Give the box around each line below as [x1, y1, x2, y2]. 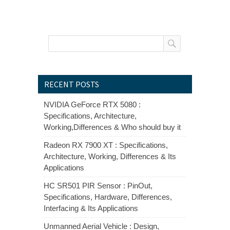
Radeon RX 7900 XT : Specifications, [44, 141, 168, 150]
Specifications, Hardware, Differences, [44, 193, 172, 202]
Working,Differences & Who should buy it [44, 123, 181, 132]
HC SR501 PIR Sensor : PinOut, [44, 181, 152, 190]
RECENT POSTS [44, 79, 99, 90]
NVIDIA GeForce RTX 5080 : [44, 100, 141, 109]
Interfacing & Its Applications [44, 204, 138, 213]
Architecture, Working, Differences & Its [44, 152, 176, 161]
